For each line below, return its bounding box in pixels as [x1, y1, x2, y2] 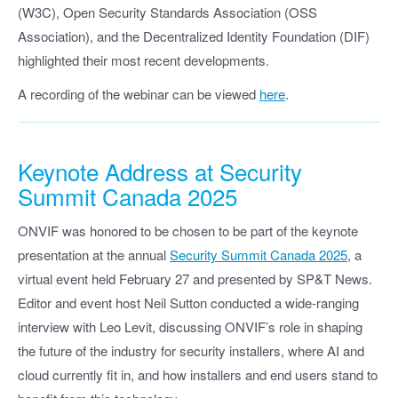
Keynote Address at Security [18, 155, 302, 188]
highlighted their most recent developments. [18, 51, 269, 70]
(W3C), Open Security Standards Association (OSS [18, 3, 317, 22]
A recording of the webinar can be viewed [18, 84, 259, 103]
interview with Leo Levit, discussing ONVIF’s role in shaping [18, 316, 362, 336]
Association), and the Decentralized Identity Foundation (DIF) [18, 27, 370, 46]
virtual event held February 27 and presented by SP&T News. [18, 268, 372, 288]
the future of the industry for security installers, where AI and [18, 340, 364, 360]
